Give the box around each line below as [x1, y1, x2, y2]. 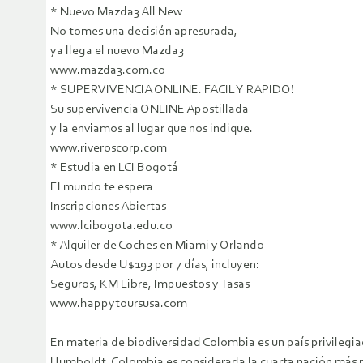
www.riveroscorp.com [50, 142, 167, 156]
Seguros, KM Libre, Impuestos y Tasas [50, 278, 250, 292]
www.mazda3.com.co [50, 64, 165, 78]
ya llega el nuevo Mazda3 [50, 45, 184, 58]
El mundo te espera [50, 181, 153, 194]
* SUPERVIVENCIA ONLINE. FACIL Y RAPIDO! [50, 83, 294, 97]
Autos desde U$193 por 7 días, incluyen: [50, 258, 259, 272]
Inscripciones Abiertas [50, 200, 166, 214]
